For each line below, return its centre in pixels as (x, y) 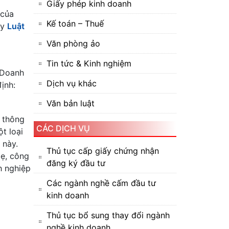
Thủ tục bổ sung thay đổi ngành (108, 215)
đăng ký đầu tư (76, 163)
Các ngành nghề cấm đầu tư (101, 183)
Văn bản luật (71, 103)
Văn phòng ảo (73, 43)
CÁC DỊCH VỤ (63, 128)
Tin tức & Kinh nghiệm (89, 63)
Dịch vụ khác (72, 83)
